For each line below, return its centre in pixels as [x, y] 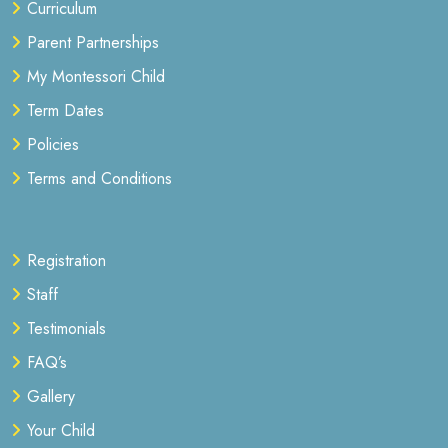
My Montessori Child [96, 76]
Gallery [51, 396]
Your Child [61, 430]
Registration [66, 260]
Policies [53, 144]
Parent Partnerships [93, 42]
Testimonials [66, 328]
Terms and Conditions [99, 178]
